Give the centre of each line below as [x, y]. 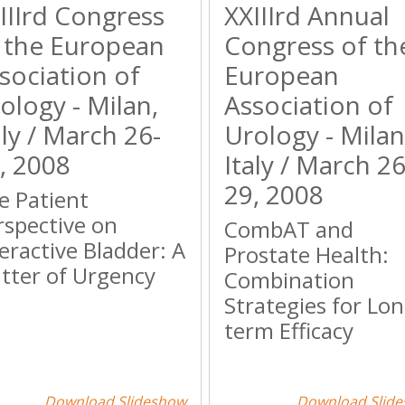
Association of [308, 105]
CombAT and [288, 229]
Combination [289, 280]
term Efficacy [288, 330]
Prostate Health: [306, 254]
